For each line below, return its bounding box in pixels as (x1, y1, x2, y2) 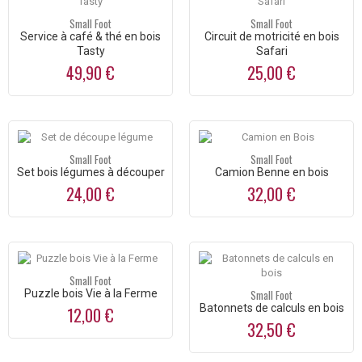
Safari (255, 44, 288, 58)
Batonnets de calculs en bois (199, 301, 344, 315)
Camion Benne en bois (214, 166, 329, 179)
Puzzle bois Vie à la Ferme (23, 287, 158, 301)
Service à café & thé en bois (20, 30, 161, 44)
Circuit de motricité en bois (204, 30, 339, 44)
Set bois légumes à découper (16, 166, 165, 179)
